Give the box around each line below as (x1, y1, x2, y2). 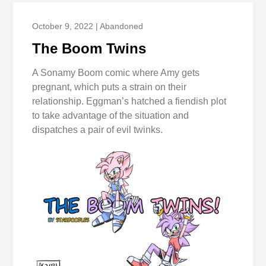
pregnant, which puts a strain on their (32, 82, 187, 93)
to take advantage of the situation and (32, 110, 189, 121)
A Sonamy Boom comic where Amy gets (32, 68, 200, 78)
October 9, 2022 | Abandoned (32, 21, 144, 31)
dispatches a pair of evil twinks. (32, 125, 163, 135)
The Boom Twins (32, 40, 147, 57)
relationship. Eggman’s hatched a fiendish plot (32, 96, 227, 107)
